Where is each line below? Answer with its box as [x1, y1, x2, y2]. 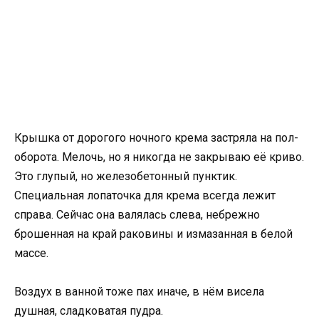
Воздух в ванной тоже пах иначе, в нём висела [14, 285, 264, 299]
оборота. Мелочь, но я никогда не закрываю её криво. [14, 150, 304, 164]
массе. [14, 246, 48, 260]
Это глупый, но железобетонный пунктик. [14, 169, 237, 183]
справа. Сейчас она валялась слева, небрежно [14, 208, 260, 221]
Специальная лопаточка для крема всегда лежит [14, 189, 276, 202]
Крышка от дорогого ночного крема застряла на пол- [14, 131, 298, 145]
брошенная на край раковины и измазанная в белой [14, 227, 293, 241]
